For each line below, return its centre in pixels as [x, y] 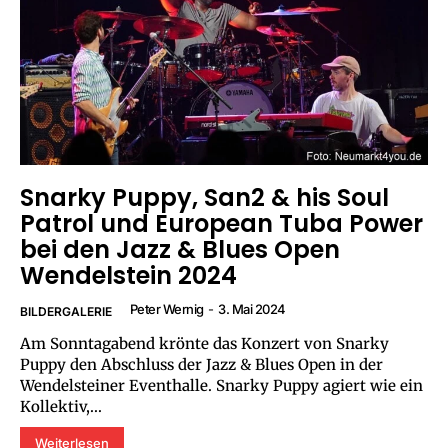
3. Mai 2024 [252, 308]
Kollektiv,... [61, 406]
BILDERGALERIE [66, 311]
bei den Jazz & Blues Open [180, 249]
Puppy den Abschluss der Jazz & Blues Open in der [201, 364]
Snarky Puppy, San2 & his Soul [204, 197]
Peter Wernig [166, 308]
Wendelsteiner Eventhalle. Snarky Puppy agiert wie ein [118, 385]
